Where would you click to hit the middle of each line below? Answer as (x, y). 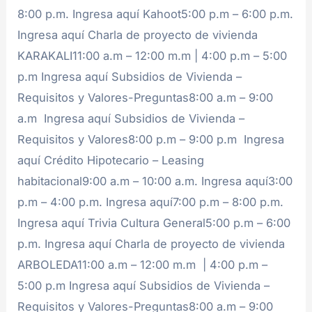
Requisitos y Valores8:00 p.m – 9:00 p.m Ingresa (151, 139)
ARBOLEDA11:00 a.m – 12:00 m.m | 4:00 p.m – (143, 264)
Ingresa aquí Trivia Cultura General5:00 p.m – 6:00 (154, 223)
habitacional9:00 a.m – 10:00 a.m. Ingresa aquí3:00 (155, 181)
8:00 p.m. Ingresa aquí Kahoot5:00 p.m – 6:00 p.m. (156, 14)
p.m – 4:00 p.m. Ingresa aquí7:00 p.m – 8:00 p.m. (151, 202)
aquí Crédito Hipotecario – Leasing (111, 160)
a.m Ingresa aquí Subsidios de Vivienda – (131, 118)
